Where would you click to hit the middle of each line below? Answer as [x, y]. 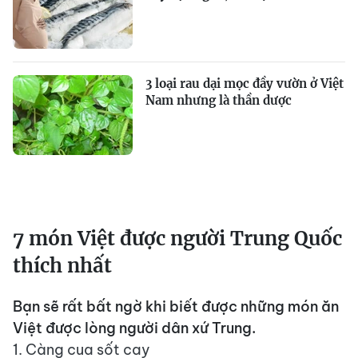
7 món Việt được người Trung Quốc [177, 239]
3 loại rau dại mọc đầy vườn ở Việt [245, 84]
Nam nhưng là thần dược [219, 101]
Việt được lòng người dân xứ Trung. [134, 328]
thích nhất [62, 266]
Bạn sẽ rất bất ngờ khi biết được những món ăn [176, 307]
